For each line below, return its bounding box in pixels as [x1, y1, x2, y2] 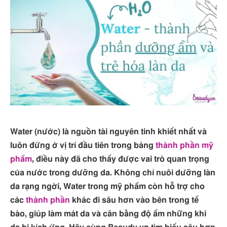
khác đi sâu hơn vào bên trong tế [70, 196, 199, 205]
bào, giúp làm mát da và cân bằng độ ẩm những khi [10, 210, 206, 218]
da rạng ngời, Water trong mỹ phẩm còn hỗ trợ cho [10, 182, 205, 191]
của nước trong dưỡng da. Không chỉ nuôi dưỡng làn [10, 169, 215, 177]
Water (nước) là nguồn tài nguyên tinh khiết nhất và [10, 128, 207, 136]
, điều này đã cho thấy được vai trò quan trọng [32, 155, 209, 164]
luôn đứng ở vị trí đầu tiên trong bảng [10, 141, 156, 150]
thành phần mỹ [156, 141, 213, 150]
